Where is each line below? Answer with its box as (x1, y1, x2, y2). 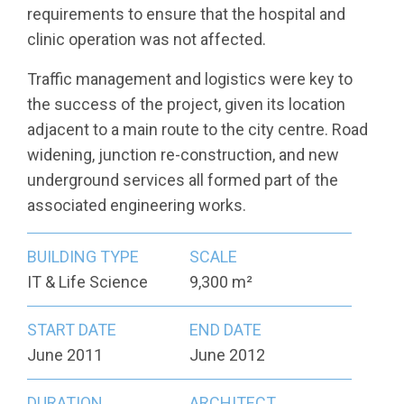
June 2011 (27, 345, 103, 365)
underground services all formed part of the (27, 170, 338, 190)
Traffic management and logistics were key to (27, 69, 353, 89)
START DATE (27, 320, 116, 340)
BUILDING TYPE (27, 247, 139, 267)
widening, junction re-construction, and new (27, 145, 339, 165)
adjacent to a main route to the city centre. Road (27, 120, 368, 140)
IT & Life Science (27, 272, 148, 292)
